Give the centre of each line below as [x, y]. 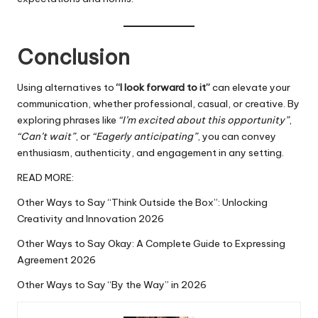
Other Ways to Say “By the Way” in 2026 [112, 285]
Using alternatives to [67, 87]
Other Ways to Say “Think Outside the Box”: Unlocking [142, 202]
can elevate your [250, 87]
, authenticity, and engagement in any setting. [177, 153]
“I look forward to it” [163, 87]
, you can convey [237, 136]
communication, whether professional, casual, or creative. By [158, 104]
